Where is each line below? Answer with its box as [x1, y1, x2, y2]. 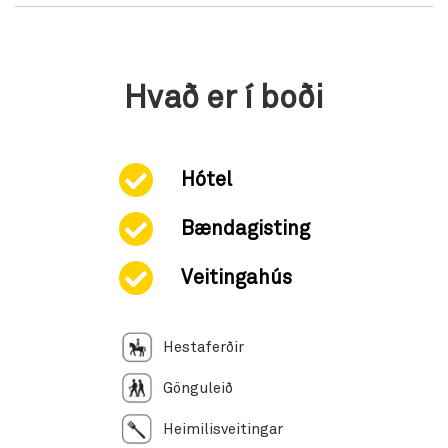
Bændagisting [180, 218, 310, 239]
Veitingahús [180, 267, 292, 288]
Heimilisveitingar [162, 422, 283, 437]
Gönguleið [162, 381, 233, 396]
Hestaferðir [162, 340, 244, 355]
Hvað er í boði [124, 82, 324, 115]
